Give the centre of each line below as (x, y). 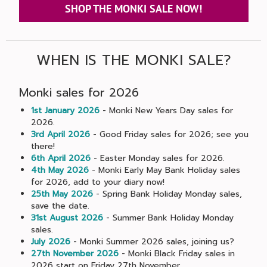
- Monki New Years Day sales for (166, 111)
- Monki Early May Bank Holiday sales (164, 170)
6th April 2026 (60, 158)
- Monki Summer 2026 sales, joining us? (152, 242)
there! (43, 146)
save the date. (60, 206)
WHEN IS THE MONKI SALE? (133, 60)
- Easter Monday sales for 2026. (157, 158)
